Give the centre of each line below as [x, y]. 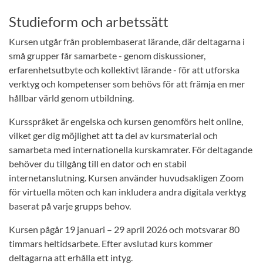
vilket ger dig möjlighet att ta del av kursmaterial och [113, 135]
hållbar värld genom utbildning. [71, 98]
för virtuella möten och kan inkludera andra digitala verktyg [127, 192]
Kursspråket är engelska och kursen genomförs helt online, [126, 121]
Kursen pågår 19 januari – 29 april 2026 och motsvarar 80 [124, 229]
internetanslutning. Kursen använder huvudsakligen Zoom [126, 178]
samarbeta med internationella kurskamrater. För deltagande [131, 149]
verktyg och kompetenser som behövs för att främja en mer [127, 84]
